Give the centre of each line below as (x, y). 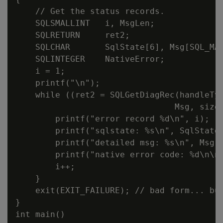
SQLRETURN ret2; (73, 35)
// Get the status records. (90, 11)
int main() (40, 214)
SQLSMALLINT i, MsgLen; (85, 23)
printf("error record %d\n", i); (112, 119)
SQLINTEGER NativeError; (90, 59)
